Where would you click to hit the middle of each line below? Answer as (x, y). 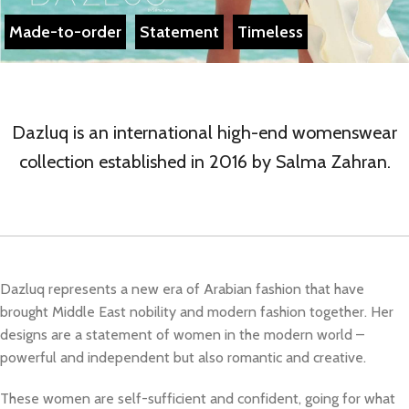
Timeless (270, 32)
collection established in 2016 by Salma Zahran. (204, 162)
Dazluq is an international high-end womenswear (204, 132)
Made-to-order (65, 32)
